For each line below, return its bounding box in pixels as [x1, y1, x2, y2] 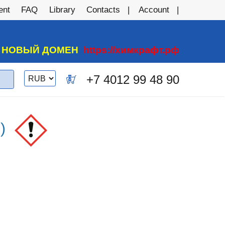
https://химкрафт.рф [83, 45, 179, 55]
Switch [24, 70, 48, 79]
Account [139, 5, 170, 15]
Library [49, 5, 75, 15]
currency [24, 79, 55, 88]
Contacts [86, 5, 121, 15]
